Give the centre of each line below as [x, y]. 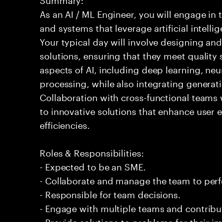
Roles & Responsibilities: [92, 152]
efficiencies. [65, 124]
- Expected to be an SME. [93, 166]
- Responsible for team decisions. [110, 193]
